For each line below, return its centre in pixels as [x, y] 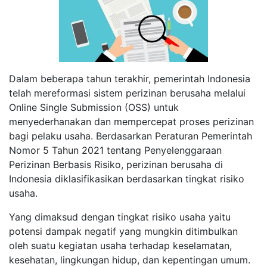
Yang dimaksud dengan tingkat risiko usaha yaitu [120, 217]
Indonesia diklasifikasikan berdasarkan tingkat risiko [127, 178]
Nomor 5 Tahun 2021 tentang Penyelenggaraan [115, 150]
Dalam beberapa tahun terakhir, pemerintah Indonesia [130, 78]
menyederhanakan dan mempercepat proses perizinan [131, 121]
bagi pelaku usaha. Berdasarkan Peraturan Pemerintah [131, 136]
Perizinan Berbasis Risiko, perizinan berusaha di [116, 164]
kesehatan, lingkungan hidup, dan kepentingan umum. [130, 260]
